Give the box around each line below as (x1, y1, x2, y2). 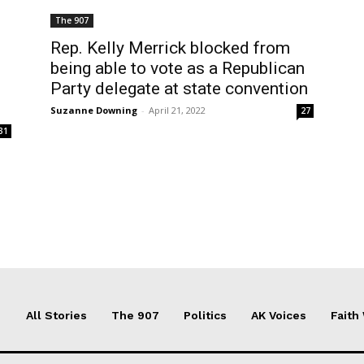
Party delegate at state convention (50, 79, 308, 98)
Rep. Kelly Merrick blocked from (50, 38, 290, 58)
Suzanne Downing (50, 104, 137, 116)
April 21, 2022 (149, 104, 206, 116)
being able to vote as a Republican (50, 58, 305, 78)
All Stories (26, 309, 87, 323)
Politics (184, 309, 227, 323)
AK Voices (251, 309, 306, 323)
